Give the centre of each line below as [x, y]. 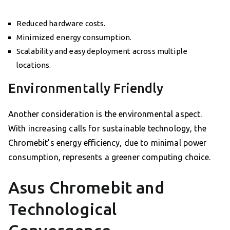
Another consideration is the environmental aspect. [105, 114]
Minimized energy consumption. [74, 37]
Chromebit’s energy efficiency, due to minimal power [108, 143]
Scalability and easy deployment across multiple [102, 51]
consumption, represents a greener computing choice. [110, 157]
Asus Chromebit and [87, 188]
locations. [34, 65]
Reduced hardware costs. [61, 24]
